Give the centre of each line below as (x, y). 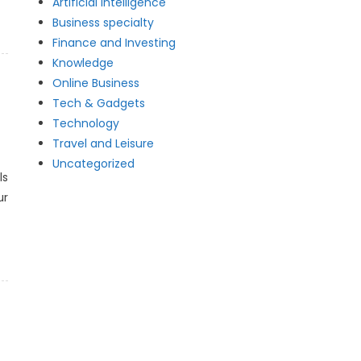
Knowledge (83, 63)
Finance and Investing (114, 43)
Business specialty (104, 23)
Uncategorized (94, 164)
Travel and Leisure (104, 143)
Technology (86, 123)
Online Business (96, 83)
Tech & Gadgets (99, 103)
